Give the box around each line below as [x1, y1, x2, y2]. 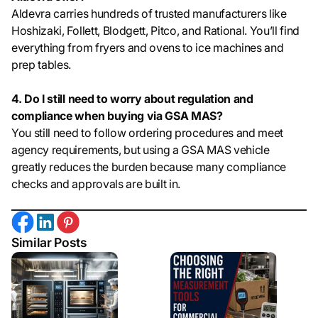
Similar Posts [11, 234, 87, 250]
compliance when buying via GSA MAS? [11, 109, 223, 124]
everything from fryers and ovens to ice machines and [11, 40, 284, 55]
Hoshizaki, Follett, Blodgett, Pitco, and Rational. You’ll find [11, 23, 300, 38]
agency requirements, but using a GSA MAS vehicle [11, 143, 270, 158]
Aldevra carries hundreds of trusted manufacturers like [11, 6, 287, 21]
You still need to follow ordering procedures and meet [11, 126, 284, 141]
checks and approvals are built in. [11, 177, 181, 192]
